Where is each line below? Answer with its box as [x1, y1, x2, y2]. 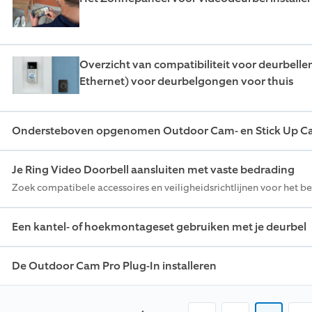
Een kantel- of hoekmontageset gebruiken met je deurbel [12, 219, 306, 235]
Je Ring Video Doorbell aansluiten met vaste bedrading [12, 162, 295, 178]
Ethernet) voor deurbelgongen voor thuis [79, 74, 293, 89]
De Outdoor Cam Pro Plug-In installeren [12, 258, 217, 274]
